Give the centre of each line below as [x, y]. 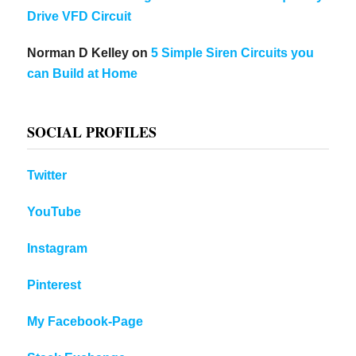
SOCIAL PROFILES [92, 132]
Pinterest [54, 284]
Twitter [47, 175]
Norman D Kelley [78, 52]
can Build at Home [83, 73]
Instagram [58, 248]
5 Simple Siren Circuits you [233, 52]
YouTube [54, 211]
